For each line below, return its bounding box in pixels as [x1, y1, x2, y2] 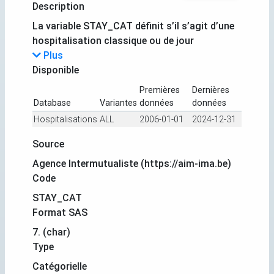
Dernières [192, 84, 229, 95]
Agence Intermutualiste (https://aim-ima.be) [32, 157, 231, 169]
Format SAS [32, 206, 87, 218]
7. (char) [32, 226, 70, 238]
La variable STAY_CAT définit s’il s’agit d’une [32, 20, 234, 32]
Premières [139, 84, 180, 95]
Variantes [100, 97, 137, 108]
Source [32, 138, 64, 150]
